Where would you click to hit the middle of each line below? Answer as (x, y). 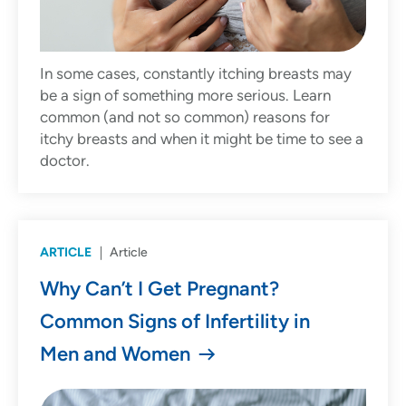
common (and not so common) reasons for (185, 117)
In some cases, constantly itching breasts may (196, 74)
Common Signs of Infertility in (175, 322)
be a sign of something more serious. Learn (185, 96)
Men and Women (115, 354)
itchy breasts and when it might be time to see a (202, 139)
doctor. (65, 161)
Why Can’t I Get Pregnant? (159, 289)
